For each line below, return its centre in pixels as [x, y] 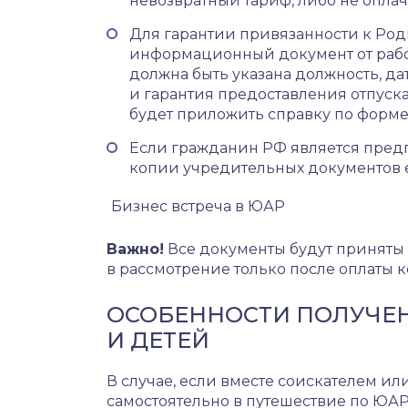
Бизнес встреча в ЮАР [196, 206]
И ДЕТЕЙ [158, 340]
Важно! [135, 249]
